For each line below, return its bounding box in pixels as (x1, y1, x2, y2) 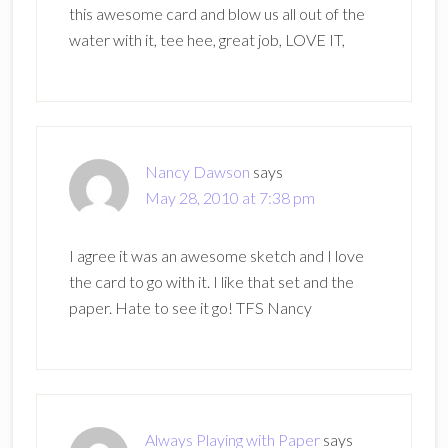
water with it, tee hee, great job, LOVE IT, (68, 30, 345, 49)
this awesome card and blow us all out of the (68, 4, 365, 23)
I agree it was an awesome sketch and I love (68, 246, 364, 265)
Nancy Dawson (144, 162, 250, 181)
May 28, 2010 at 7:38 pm (144, 188, 315, 207)
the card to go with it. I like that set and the (68, 272, 354, 291)
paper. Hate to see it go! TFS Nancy (68, 298, 312, 317)
